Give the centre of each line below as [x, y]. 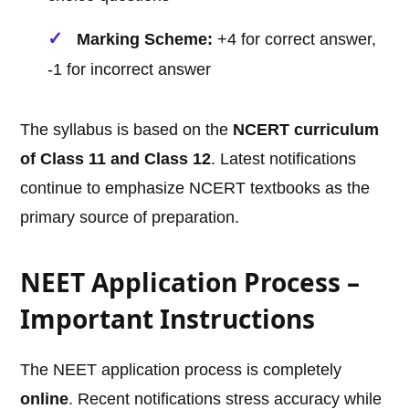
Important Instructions [168, 319]
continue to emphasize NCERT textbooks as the [195, 189]
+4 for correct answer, [295, 40]
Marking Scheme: [145, 40]
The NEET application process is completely [181, 370]
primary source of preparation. [130, 218]
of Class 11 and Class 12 [116, 159]
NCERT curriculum [306, 130]
